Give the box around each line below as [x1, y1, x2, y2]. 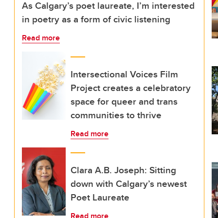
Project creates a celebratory [71, 81, 191, 94]
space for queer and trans [71, 94, 178, 108]
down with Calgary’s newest [71, 177, 187, 190]
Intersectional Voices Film [71, 67, 178, 81]
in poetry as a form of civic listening [22, 12, 170, 26]
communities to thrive [71, 108, 162, 122]
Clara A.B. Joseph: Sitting [71, 163, 176, 177]
